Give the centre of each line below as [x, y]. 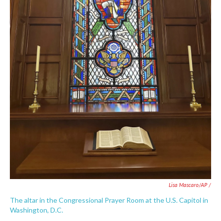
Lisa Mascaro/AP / [190, 185]
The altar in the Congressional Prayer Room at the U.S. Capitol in [109, 200]
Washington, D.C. [37, 210]
